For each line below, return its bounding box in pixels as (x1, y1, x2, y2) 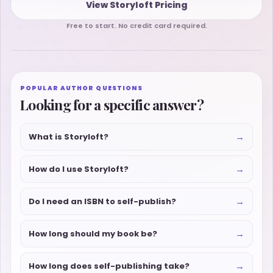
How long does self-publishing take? (29, 260, 190, 272)
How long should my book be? (29, 227, 157, 239)
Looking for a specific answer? (20, 95, 204, 115)
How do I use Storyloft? (29, 163, 129, 175)
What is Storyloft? (29, 130, 108, 143)
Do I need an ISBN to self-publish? (29, 195, 176, 207)
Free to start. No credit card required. (66, 21, 207, 31)
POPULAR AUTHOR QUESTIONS (20, 83, 143, 93)
